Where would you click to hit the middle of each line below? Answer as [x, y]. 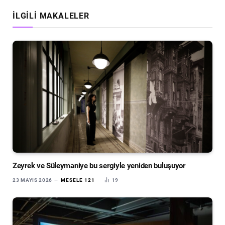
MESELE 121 [78, 180]
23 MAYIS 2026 [33, 180]
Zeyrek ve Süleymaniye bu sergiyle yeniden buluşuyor [99, 166]
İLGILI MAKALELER [51, 16]
